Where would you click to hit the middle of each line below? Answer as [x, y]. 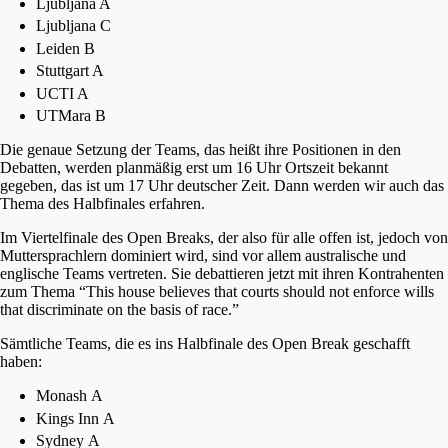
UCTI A [62, 93]
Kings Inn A [75, 418]
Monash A [69, 396]
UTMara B [70, 116]
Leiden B [65, 48]
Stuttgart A [69, 71]
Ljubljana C [73, 26]
